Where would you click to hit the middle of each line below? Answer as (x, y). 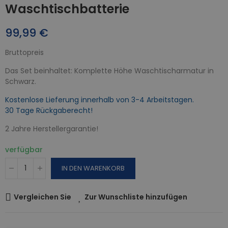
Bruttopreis (24, 52)
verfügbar (24, 149)
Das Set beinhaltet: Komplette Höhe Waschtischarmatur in (109, 70)
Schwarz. (21, 81)
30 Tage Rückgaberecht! (49, 110)
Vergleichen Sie (42, 197)
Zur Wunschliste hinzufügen (136, 197)
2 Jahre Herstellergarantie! (52, 129)
